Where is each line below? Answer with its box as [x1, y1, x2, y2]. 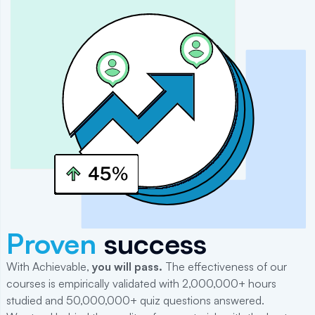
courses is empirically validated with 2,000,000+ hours [6, 276, 276, 290]
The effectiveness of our [162, 259, 287, 274]
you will [92, 259, 134, 274]
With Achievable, [6, 259, 92, 274]
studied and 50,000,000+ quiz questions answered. [6, 292, 264, 307]
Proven [6, 225, 96, 261]
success [96, 225, 207, 261]
